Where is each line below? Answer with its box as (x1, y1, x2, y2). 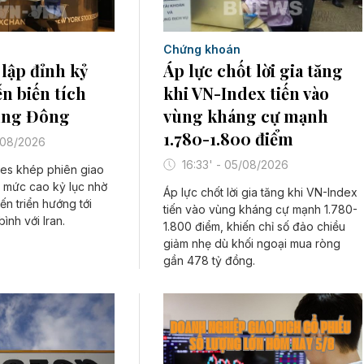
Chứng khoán (163, 42, 241, 57)
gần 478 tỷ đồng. (163, 253, 256, 268)
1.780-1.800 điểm (163, 128, 294, 150)
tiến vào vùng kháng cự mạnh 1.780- (163, 202, 358, 217)
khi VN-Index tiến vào (163, 82, 330, 105)
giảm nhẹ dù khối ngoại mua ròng (163, 236, 341, 251)
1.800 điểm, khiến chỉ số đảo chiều (163, 219, 346, 234)
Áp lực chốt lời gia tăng (163, 59, 344, 82)
